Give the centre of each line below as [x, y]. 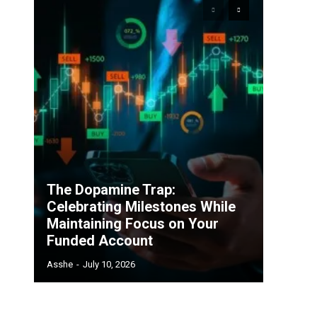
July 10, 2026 [109, 265]
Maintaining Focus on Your [133, 224]
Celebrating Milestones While [141, 207]
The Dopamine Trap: [111, 190]
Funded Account [100, 241]
